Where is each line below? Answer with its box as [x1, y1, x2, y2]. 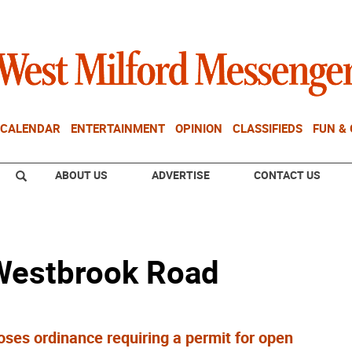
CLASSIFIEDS [233, 120, 302, 136]
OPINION [175, 120, 222, 136]
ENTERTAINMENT [71, 120, 165, 136]
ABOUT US [55, 167, 108, 182]
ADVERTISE [152, 167, 210, 182]
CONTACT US [254, 167, 321, 182]
